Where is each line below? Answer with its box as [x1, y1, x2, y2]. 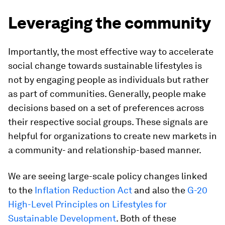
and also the [132, 185, 187, 195]
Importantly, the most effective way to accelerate [8, 46, 213, 57]
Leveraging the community [8, 13, 211, 33]
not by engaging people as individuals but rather [8, 74, 209, 85]
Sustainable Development [8, 213, 116, 223]
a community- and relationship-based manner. [8, 145, 201, 155]
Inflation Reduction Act [35, 185, 132, 195]
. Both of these [116, 213, 176, 223]
